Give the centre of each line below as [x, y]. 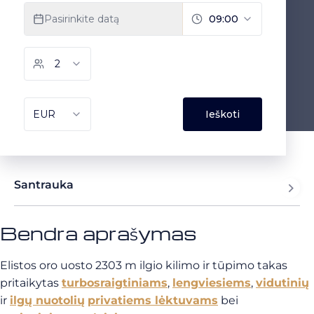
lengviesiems [212, 283]
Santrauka [44, 185]
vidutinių [282, 283]
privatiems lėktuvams [153, 300]
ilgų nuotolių [47, 300]
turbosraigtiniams [115, 283]
